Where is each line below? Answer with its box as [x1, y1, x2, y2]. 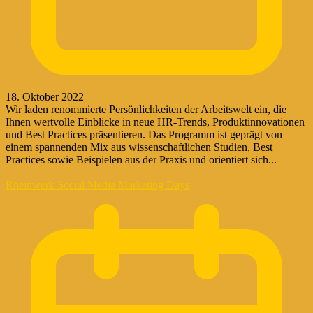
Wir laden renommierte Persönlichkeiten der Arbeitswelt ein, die [6, 103, 286, 115]
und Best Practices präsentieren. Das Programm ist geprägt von [6, 128, 282, 140]
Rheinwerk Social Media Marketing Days [6, 178, 189, 191]
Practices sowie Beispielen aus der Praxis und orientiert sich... [6, 153, 277, 166]
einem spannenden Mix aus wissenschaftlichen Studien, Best [6, 140, 272, 153]
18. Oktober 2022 [6, 90, 84, 103]
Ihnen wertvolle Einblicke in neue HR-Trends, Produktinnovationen [6, 115, 305, 128]
